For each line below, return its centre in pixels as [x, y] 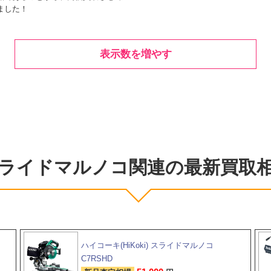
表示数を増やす [135, 54]
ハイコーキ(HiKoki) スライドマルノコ [147, 245]
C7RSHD [96, 258]
